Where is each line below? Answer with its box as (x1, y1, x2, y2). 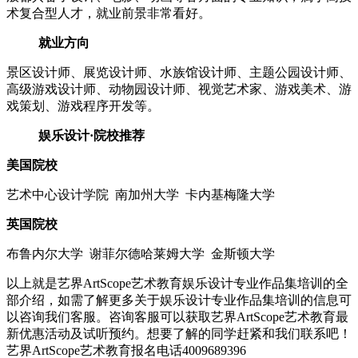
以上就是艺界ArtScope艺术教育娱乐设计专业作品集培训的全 (6, 276, 348, 291)
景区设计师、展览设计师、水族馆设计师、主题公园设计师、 (6, 66, 352, 80)
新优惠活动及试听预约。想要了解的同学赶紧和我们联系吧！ (6, 327, 352, 341)
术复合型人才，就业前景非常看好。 (6, 6, 211, 21)
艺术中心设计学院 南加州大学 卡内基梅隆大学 (6, 188, 275, 202)
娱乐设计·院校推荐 (38, 129, 145, 143)
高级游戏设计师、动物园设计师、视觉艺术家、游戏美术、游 (6, 82, 352, 97)
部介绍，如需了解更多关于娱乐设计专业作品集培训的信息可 (6, 293, 352, 308)
